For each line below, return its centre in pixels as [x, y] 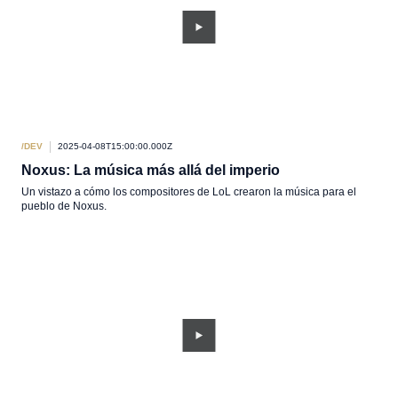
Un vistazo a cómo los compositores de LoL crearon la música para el [189, 192]
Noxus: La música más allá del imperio [151, 170]
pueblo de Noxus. [64, 206]
